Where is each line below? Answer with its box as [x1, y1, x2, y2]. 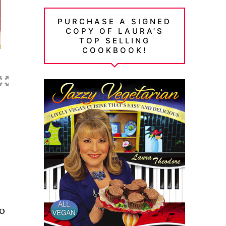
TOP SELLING [79, 35, 150, 45]
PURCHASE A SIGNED [58, 16, 172, 26]
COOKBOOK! [82, 45, 147, 55]
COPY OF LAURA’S [65, 26, 164, 36]
